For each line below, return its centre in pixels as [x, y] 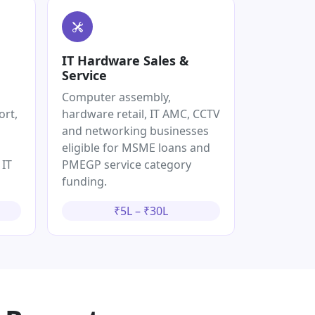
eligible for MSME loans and [136, 148]
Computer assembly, [116, 97]
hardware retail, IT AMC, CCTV [141, 114]
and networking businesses [135, 131]
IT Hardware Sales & [126, 61]
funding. [84, 182]
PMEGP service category [127, 165]
